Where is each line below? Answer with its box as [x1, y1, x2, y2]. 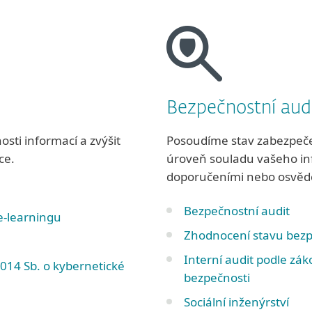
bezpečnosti [184, 270, 250, 286]
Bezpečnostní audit [184, 203, 290, 219]
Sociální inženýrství [184, 294, 289, 310]
